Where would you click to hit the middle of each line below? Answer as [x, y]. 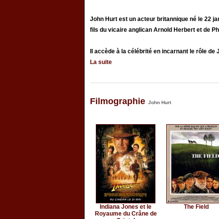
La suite [101, 62]
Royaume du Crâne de [126, 214]
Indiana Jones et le [126, 207]
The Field [196, 207]
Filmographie [118, 101]
